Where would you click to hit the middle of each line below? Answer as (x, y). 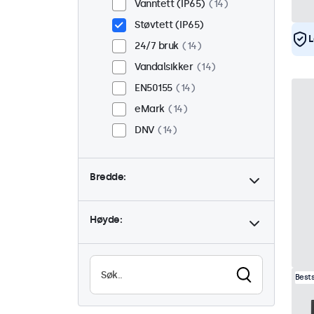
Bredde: (108, 177)
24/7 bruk (157, 46)
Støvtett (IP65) (169, 25)
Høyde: (106, 220)
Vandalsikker (164, 67)
